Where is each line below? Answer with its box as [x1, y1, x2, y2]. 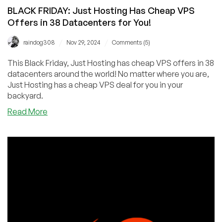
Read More [7, 106, 48, 116]
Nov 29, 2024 [66, 38, 101, 46]
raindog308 [23, 38, 55, 46]
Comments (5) [112, 38, 150, 46]
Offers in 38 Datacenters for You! [7, 16, 151, 28]
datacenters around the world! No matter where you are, [7, 68, 118, 79]
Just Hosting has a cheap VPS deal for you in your [7, 79, 183, 90]
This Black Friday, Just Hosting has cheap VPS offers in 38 [7, 57, 214, 68]
